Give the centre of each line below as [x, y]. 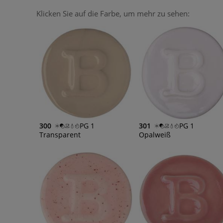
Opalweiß [155, 134]
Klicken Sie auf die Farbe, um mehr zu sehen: [113, 13]
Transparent [60, 134]
